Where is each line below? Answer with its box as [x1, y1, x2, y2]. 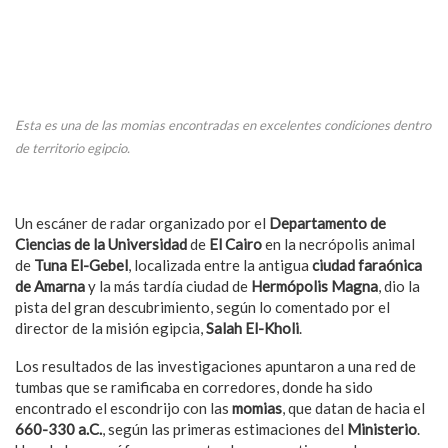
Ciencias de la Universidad [15, 234, 190, 253]
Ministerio [347, 419, 417, 438]
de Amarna [15, 276, 88, 295]
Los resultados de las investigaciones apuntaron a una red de [15, 356, 416, 375]
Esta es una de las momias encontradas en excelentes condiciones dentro [15, 116, 431, 133]
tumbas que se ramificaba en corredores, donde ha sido [15, 377, 373, 396]
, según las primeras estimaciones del [102, 419, 347, 438]
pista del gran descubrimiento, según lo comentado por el [15, 297, 390, 316]
